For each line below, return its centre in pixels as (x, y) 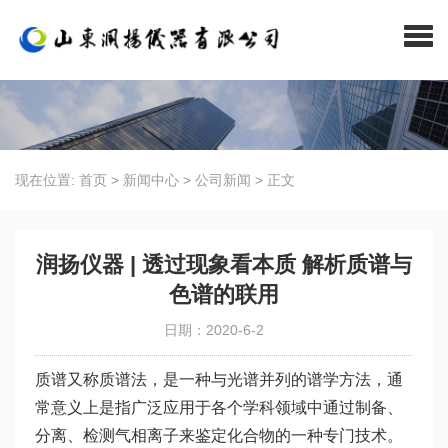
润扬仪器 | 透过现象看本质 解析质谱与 (224, 264)
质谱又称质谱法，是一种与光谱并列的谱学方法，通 (219, 379)
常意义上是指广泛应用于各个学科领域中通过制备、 (219, 407)
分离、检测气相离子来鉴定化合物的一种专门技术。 (219, 435)
